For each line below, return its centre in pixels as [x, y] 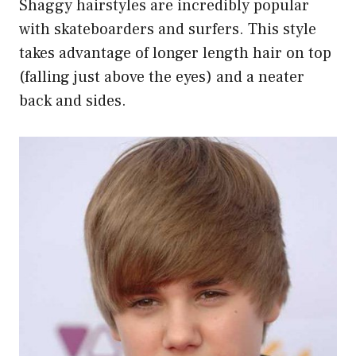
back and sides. [73, 101]
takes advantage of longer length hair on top [175, 54]
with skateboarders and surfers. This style [168, 30]
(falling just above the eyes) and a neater [162, 77]
